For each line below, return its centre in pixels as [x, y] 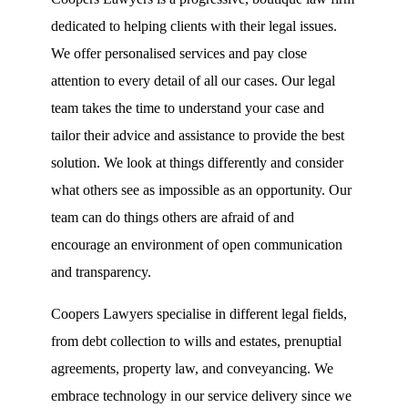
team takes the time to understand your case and [188, 108]
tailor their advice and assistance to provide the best [198, 135]
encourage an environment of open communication [197, 245]
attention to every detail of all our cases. [167, 81]
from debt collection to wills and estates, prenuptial [197, 341]
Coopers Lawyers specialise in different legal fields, [199, 314]
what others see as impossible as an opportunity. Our [202, 190]
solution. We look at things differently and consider [198, 163]
